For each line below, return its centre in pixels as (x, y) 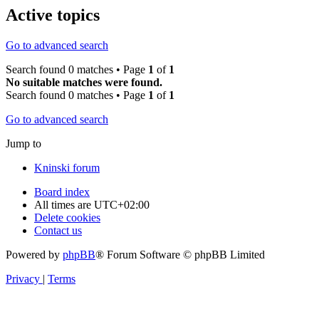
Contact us (58, 231)
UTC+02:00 (122, 205)
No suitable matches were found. (84, 83)
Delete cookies (67, 218)
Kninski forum (67, 168)
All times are (64, 205)
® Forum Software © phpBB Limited (180, 255)
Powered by (34, 255)
